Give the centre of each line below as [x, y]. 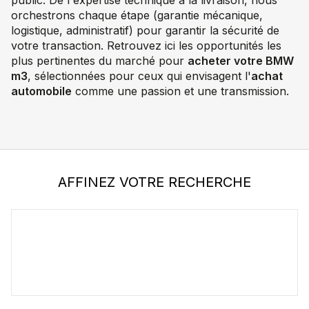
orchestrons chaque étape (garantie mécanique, [137, 15]
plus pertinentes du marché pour [99, 61]
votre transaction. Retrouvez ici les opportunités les [146, 46]
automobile [41, 91]
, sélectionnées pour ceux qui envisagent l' [139, 76]
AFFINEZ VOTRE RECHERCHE [154, 182]
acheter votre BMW [241, 61]
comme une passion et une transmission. [180, 91]
